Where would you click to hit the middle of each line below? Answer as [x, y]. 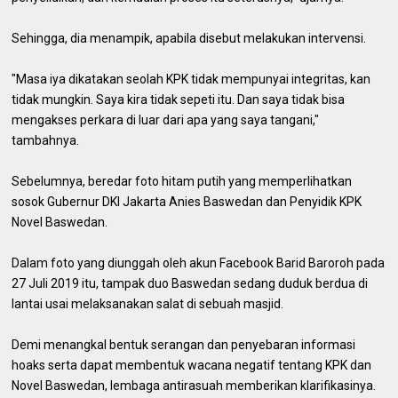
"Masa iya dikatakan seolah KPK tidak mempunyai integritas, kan [191, 79]
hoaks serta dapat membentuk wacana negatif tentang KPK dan [192, 365]
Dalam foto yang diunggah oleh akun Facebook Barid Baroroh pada [199, 263]
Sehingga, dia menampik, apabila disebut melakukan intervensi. [189, 38]
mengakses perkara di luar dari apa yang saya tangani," [166, 119]
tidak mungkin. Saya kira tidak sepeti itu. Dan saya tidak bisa [179, 99]
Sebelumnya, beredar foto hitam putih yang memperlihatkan [182, 181]
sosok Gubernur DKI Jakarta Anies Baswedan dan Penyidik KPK [187, 201]
